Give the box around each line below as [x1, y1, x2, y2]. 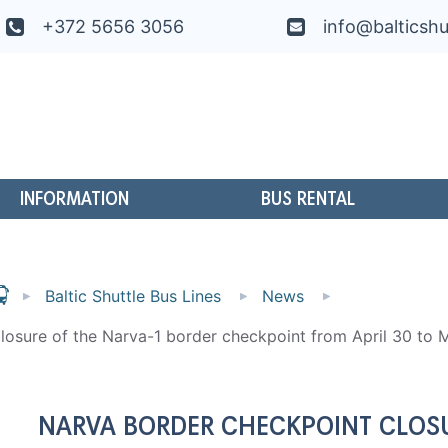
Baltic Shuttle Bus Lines [44, 286, 221, 306]
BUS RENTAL [260, 190, 355, 210]
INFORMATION [19, 190, 129, 210]
